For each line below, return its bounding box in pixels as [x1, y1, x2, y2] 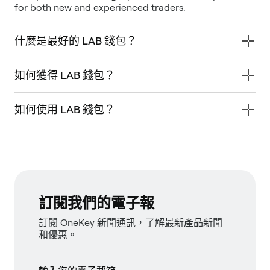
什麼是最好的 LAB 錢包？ [14, 34, 137, 47]
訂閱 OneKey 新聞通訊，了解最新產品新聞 [39, 216, 222, 228]
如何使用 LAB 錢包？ [14, 102, 115, 116]
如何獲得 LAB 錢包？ [14, 68, 115, 81]
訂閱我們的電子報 [39, 193, 154, 212]
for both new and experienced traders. [14, 1, 185, 13]
